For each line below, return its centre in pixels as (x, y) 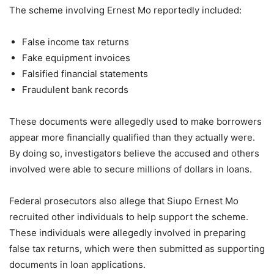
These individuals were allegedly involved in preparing (128, 233)
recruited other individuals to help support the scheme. (129, 217)
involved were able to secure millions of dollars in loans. (131, 169)
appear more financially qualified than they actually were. (132, 138)
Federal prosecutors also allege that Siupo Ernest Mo (124, 201)
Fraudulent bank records (75, 90)
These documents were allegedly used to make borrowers (135, 122)
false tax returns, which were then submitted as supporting (137, 249)
